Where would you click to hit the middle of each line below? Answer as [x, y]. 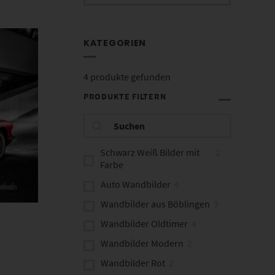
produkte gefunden [129, 76]
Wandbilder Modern [142, 243]
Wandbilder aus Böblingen [155, 203]
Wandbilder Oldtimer [144, 223]
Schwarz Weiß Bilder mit [149, 152]
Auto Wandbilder [135, 184]
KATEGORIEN [115, 43]
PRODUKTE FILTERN [125, 96]
